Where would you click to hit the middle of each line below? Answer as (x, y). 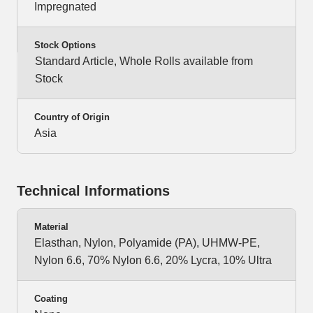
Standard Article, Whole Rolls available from (144, 61)
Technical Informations (93, 191)
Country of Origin (72, 117)
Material (51, 227)
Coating (51, 299)
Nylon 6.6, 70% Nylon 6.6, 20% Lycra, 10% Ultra (153, 261)
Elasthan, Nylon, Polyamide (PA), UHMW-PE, (147, 243)
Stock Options (65, 45)
